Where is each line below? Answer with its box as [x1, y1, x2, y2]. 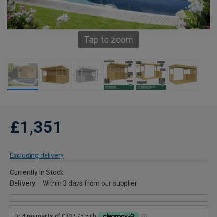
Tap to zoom [84, 34, 133, 45]
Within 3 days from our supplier [43, 179, 137, 187]
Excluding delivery [10, 152, 64, 160]
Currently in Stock [10, 169, 63, 177]
